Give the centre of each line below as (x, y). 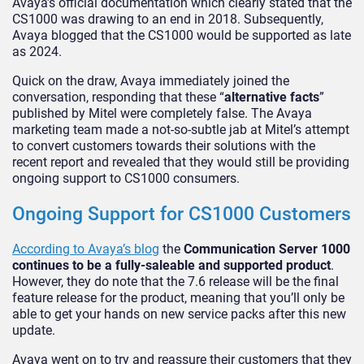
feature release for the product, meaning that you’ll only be (178, 298)
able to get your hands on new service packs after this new (179, 314)
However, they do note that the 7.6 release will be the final (175, 282)
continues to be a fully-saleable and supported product (171, 266)
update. (34, 331)
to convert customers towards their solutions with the (164, 146)
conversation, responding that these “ (118, 97)
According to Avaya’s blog (86, 249)
